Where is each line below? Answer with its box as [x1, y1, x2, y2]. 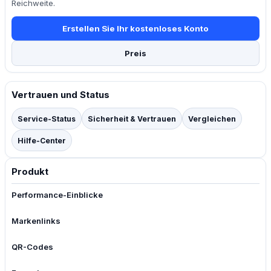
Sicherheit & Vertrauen [88, 114, 176, 123]
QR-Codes [11, 242, 53, 252]
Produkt [11, 166, 48, 178]
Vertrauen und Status [11, 89, 109, 101]
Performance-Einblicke [11, 190, 103, 200]
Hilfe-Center [18, 135, 66, 145]
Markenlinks [11, 216, 60, 226]
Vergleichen [188, 114, 236, 123]
